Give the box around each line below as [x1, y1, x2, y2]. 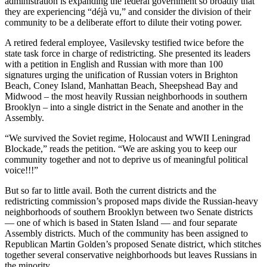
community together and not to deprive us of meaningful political [5, 154, 248, 164]
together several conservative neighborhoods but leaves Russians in [5, 249, 257, 260]
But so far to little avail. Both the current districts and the [5, 185, 216, 195]
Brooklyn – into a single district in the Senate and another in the [5, 101, 243, 112]
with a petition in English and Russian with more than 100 [5, 58, 223, 69]
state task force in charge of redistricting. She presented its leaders [5, 48, 250, 58]
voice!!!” [5, 164, 38, 175]
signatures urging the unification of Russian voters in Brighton [5, 69, 238, 80]
